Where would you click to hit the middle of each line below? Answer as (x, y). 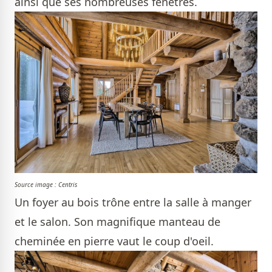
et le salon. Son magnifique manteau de (117, 222)
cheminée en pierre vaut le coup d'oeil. (116, 241)
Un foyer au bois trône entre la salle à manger (133, 202)
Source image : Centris (46, 185)
